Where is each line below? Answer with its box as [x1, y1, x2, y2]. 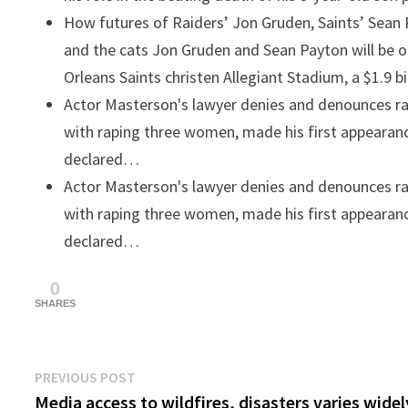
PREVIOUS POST [35, 368, 137, 386]
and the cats [64, 39, 149, 60]
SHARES [35, 298, 76, 309]
